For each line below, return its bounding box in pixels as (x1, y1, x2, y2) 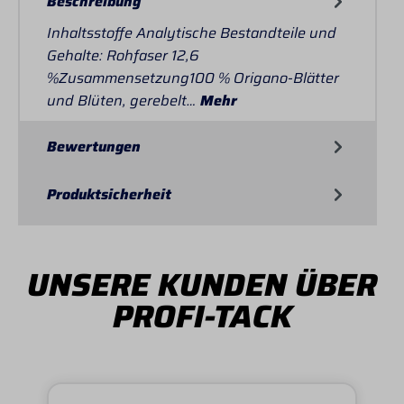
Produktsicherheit (47, 182, 171, 206)
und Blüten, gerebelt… (47, 88, 200, 112)
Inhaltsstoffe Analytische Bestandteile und (47, 21, 336, 44)
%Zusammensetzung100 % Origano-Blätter (47, 66, 339, 89)
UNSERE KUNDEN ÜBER (27, 259, 377, 309)
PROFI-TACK (112, 290, 292, 341)
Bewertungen (47, 134, 141, 158)
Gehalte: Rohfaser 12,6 (47, 43, 199, 67)
